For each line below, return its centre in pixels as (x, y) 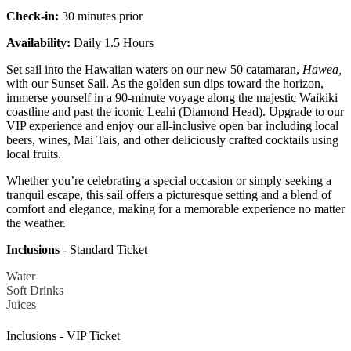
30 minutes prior (101, 16)
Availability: (38, 43)
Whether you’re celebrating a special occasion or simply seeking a (169, 181)
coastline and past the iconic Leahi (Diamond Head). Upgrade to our (175, 112)
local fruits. (34, 154)
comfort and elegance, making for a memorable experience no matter (175, 209)
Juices (21, 305)
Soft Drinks (35, 291)
